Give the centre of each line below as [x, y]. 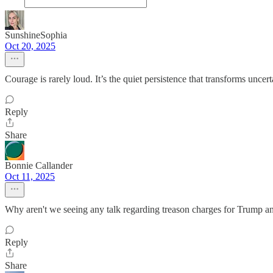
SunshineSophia [36, 35]
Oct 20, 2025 [30, 46]
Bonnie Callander [39, 165]
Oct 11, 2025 [30, 176]
